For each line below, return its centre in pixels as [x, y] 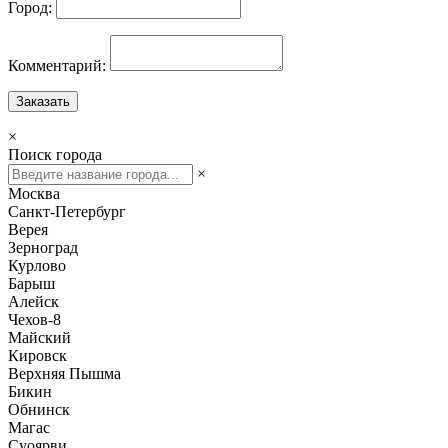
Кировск [37, 355]
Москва [34, 193]
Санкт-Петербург [67, 211]
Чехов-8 [34, 319]
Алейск [33, 301]
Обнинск [39, 409]
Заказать [43, 101]
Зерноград [43, 247]
